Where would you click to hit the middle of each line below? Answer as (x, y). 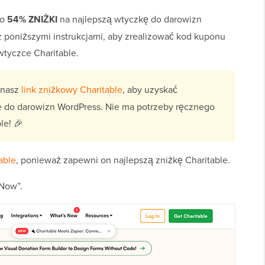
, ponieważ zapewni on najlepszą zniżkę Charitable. (123, 160)
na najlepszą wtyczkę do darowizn (130, 19)
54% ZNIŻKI (32, 20)
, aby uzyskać (150, 90)
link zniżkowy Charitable (72, 90)
